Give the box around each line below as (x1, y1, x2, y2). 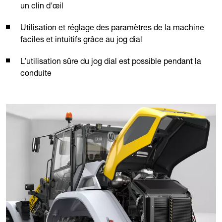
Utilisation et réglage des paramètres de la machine (20, 22, 204, 32)
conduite (20, 67, 52, 78)
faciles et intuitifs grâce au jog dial (20, 34, 142, 44)
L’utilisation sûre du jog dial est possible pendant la (20, 55, 201, 66)
